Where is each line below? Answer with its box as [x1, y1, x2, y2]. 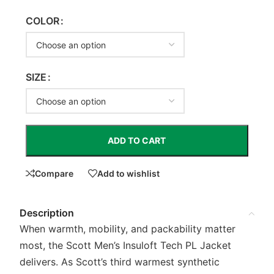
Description [20, 207, 74, 219]
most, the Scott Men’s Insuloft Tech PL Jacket [20, 239, 231, 251]
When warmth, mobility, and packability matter [20, 223, 235, 235]
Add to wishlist [97, 168, 160, 179]
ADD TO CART [108, 135, 166, 146]
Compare [34, 168, 73, 179]
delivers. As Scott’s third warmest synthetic [20, 256, 220, 268]
